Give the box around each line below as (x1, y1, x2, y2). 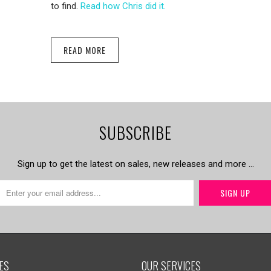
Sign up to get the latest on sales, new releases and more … (17, 158, 254, 169)
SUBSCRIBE (99, 120, 172, 145)
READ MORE (64, 43, 106, 56)
